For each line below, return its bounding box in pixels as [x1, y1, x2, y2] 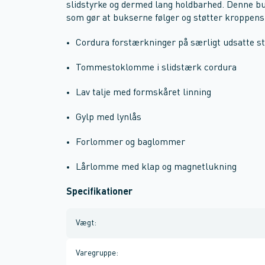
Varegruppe [76, 249, 116, 257]
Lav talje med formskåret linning [76, 88, 211, 98]
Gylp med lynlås [76, 113, 141, 122]
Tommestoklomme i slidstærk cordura [76, 63, 237, 73]
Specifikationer [66, 188, 132, 197]
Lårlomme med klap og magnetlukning [76, 163, 237, 172]
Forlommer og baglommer [76, 138, 185, 147]
